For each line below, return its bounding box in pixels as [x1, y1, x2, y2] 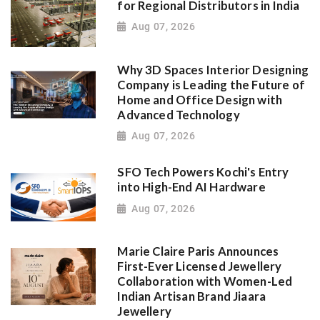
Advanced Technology [117, 107, 240, 122]
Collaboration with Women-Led [117, 274, 293, 289]
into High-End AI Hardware [117, 180, 266, 195]
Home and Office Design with [117, 92, 283, 107]
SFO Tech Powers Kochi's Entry [117, 165, 289, 180]
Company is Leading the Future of [117, 77, 306, 92]
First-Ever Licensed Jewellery [117, 259, 282, 274]
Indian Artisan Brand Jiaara [117, 289, 266, 304]
